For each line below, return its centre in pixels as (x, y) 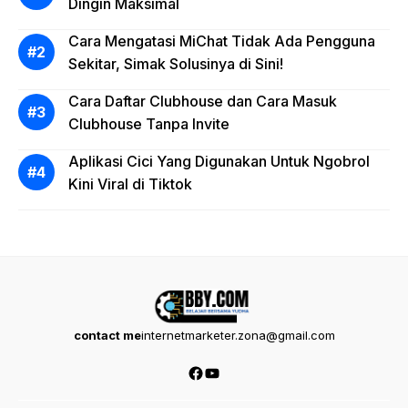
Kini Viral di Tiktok (130, 184)
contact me (107, 336)
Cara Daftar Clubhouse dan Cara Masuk (203, 102)
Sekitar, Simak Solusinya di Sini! (176, 64)
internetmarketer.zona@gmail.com (238, 336)
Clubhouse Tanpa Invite (149, 124)
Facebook (225, 372)
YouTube (236, 372)
